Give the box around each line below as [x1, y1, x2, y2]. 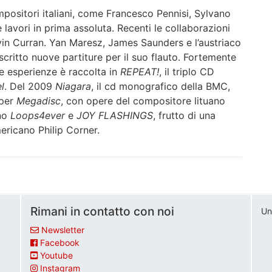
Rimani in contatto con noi [30, 203, 174, 219]
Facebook [40, 237, 80, 248]
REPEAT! [120, 65, 159, 78]
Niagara [55, 80, 91, 92]
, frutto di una [153, 109, 216, 121]
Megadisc [16, 94, 61, 107]
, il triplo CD [159, 65, 214, 78]
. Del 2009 [4, 80, 55, 92]
